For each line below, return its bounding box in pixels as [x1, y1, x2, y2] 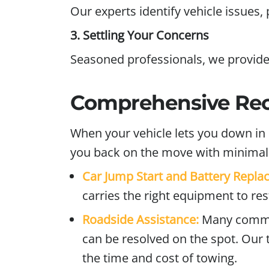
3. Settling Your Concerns [70, 27, 209, 44]
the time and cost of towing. [82, 250, 237, 267]
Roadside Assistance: [82, 211, 199, 228]
